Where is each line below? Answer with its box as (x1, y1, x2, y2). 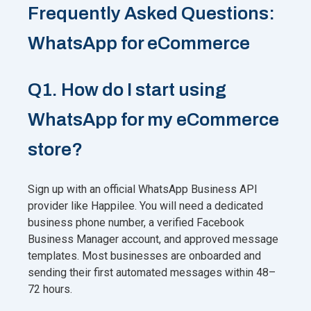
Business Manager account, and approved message (28, 232, 278, 246)
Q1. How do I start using (28, 79, 226, 99)
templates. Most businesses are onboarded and (28, 249, 261, 262)
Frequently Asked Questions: (28, 3, 275, 23)
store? (28, 139, 83, 159)
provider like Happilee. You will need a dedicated (28, 199, 263, 212)
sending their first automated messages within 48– (28, 265, 276, 279)
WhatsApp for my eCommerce (28, 109, 279, 129)
